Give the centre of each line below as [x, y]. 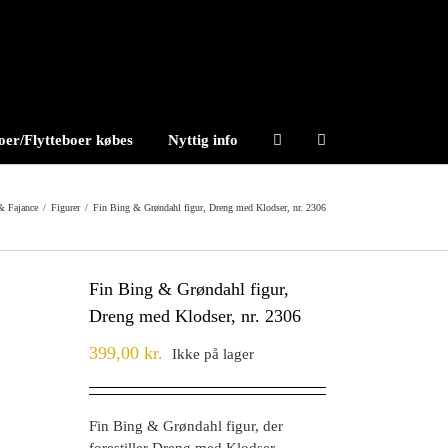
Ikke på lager [213, 354]
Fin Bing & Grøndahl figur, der [186, 426]
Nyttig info [203, 140]
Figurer [65, 207]
